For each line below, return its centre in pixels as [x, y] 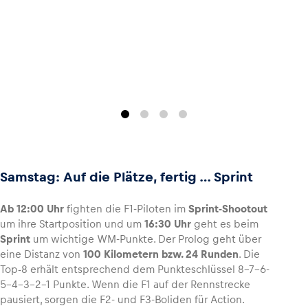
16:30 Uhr [168, 224]
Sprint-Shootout [228, 209]
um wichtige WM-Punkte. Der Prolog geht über [146, 239]
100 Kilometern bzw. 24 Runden [161, 254]
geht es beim [225, 224]
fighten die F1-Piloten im [126, 209]
